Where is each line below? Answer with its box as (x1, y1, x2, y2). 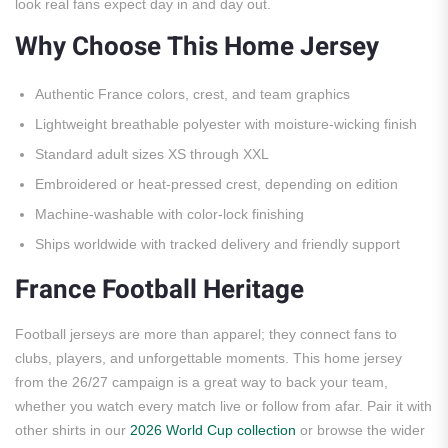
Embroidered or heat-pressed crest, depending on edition (35, 176, 398, 192)
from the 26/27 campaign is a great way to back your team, (15, 374, 388, 390)
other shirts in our (15, 422, 130, 438)
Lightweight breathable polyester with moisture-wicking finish (35, 116, 417, 132)
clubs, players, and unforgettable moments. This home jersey (15, 350, 402, 366)
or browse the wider (296, 422, 425, 438)
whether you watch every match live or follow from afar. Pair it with (15, 398, 432, 414)
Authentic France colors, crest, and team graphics (35, 86, 350, 102)
